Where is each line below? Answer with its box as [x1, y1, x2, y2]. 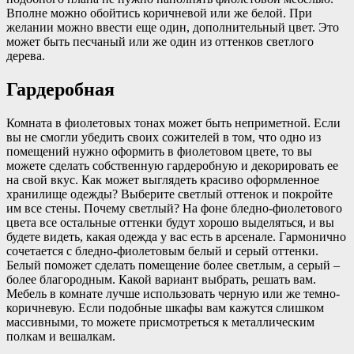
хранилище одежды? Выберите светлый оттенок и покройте [6, 187, 333, 201]
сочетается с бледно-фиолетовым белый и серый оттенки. [6, 244, 318, 258]
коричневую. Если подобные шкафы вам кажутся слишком [6, 301, 324, 315]
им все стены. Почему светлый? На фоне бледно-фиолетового [6, 201, 342, 216]
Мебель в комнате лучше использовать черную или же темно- [6, 287, 340, 301]
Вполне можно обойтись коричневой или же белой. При [6, 6, 312, 21]
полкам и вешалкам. [6, 330, 115, 344]
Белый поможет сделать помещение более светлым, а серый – [6, 258, 340, 273]
